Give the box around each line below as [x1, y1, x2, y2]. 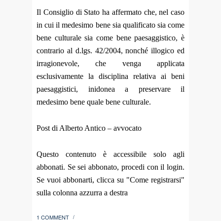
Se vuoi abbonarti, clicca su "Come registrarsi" [37, 176, 184, 184]
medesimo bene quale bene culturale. [37, 97, 151, 106]
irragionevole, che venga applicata [37, 59, 184, 68]
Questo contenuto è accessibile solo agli [37, 150, 184, 159]
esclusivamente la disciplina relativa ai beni [37, 72, 184, 80]
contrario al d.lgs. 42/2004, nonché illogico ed [37, 46, 184, 55]
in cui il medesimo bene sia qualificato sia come [37, 20, 184, 29]
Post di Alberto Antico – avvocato [37, 123, 142, 132]
